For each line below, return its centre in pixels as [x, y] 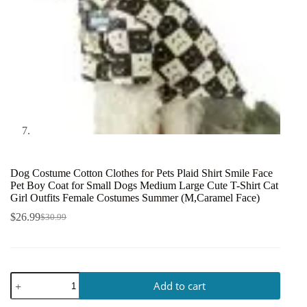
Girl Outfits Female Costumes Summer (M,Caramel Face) [135, 198]
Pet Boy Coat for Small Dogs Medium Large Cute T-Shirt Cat [144, 186]
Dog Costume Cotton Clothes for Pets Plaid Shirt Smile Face [142, 173]
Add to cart [180, 286]
